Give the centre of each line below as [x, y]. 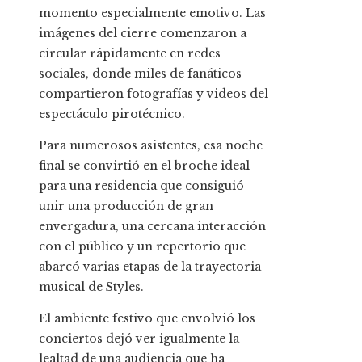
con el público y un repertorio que [142, 246]
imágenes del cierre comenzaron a [143, 33]
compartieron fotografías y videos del [154, 93]
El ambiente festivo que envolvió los [147, 318]
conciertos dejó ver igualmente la [139, 338]
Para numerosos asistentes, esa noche [151, 145]
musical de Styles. [91, 286]
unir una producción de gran [126, 206]
